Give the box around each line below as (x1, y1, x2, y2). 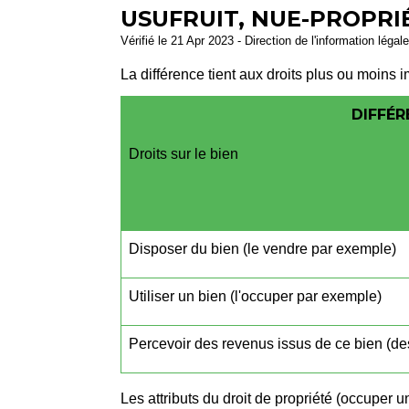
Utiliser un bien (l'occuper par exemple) (129, 288, 382, 305)
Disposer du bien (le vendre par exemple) (129, 241, 396, 257)
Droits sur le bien (129, 146, 238, 163)
